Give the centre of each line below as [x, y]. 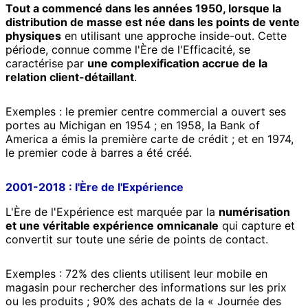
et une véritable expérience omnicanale [112, 226]
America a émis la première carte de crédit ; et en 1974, [150, 139]
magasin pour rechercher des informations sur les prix [146, 288]
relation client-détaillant [70, 77]
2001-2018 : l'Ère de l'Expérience [95, 187]
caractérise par [46, 64]
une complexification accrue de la [177, 64]
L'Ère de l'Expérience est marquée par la [112, 212]
